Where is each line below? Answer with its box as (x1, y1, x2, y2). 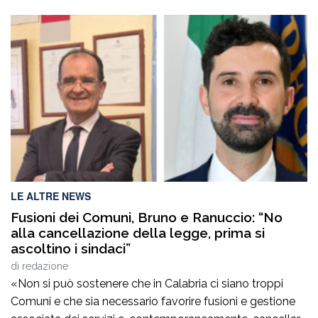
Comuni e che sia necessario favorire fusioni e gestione (11, 295, 295, 309)
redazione (22, 261, 68, 273)
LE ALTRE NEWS (11, 189, 91, 204)
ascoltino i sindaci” (11, 241, 131, 257)
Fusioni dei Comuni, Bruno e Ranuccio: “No (11, 209, 283, 226)
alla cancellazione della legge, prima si (11, 225, 265, 241)
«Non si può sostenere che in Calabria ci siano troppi (11, 277, 283, 291)
